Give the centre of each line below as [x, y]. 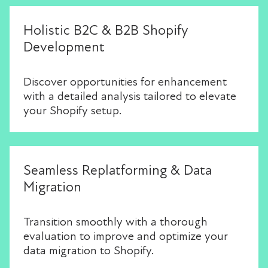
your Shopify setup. [72, 111]
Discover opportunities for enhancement [125, 82]
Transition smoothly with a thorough [115, 222]
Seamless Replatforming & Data [118, 170]
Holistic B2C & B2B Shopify [106, 31]
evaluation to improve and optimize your [126, 237]
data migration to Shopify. [89, 251]
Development [64, 47]
